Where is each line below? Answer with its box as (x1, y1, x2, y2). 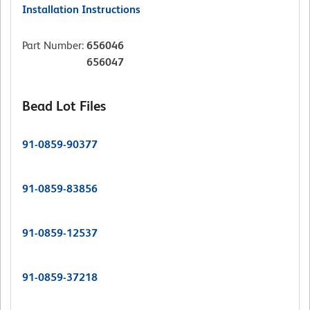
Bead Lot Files (22, 98, 106, 114)
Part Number (22, 39, 82, 53)
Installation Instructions (22, 3, 140, 17)
